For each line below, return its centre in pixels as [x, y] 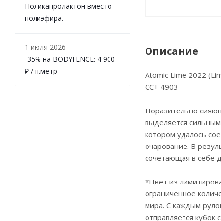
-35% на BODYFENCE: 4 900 [70, 59]
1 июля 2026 [45, 47]
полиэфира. [44, 18]
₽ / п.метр [41, 71]
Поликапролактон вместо [68, 6]
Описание [172, 51]
